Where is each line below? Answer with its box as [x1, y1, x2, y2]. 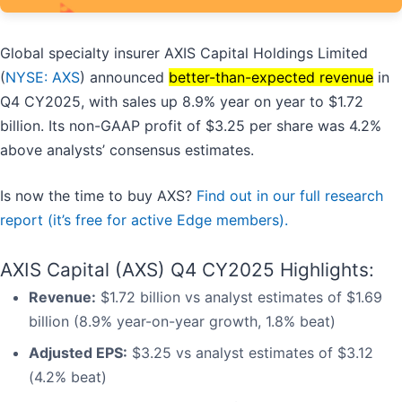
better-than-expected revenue [169, 68, 373, 87]
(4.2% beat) [29, 368, 107, 387]
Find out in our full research [197, 187, 383, 205]
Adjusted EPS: [29, 344, 127, 363]
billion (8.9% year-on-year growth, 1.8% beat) [29, 312, 336, 331]
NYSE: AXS [5, 68, 80, 87]
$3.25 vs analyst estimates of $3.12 [127, 344, 373, 363]
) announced [80, 68, 169, 87]
